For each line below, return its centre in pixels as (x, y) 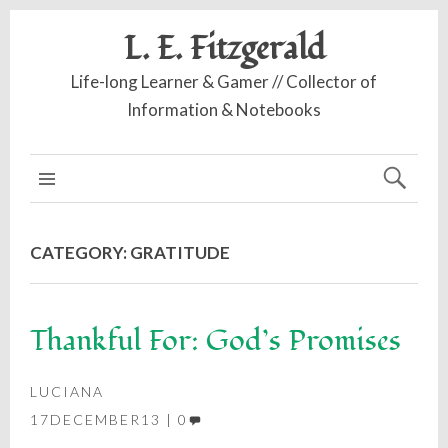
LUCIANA (67, 391)
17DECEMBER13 (95, 419)
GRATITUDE (180, 252)
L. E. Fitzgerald (224, 49)
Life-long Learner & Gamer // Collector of (224, 81)
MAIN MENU (107, 178)
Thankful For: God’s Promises (215, 341)
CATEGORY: (80, 252)
